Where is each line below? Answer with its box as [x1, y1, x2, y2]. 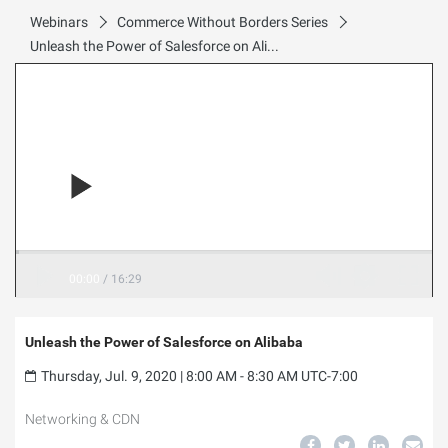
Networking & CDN [25, 411, 140, 427]
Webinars [30, 14, 88, 30]
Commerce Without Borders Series [117, 14, 328, 30]
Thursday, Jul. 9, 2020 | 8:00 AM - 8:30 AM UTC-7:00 [41, 368, 358, 384]
